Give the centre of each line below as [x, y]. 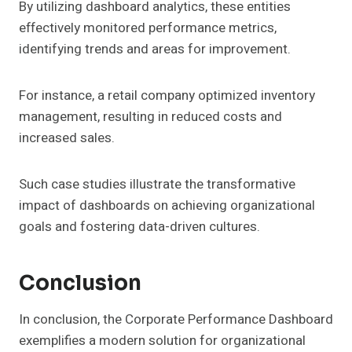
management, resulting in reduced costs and [150, 117]
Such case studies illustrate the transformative [157, 185]
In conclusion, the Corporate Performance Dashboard [176, 320]
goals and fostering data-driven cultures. [139, 227]
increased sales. [67, 138]
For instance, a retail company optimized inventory [167, 96]
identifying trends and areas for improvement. [155, 49]
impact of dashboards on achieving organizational [167, 206]
